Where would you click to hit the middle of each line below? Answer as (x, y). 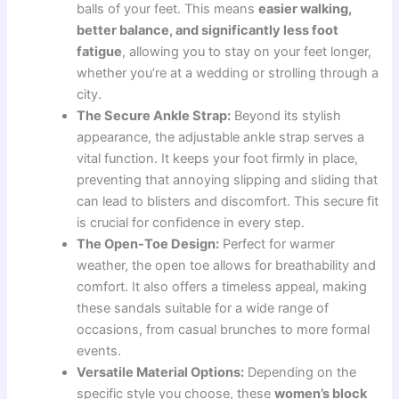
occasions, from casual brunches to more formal (224, 330)
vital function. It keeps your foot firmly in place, (218, 159)
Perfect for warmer (277, 244)
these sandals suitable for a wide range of (203, 309)
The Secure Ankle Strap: (154, 116)
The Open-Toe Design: (148, 244)
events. (99, 351)
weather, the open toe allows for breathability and (227, 266)
